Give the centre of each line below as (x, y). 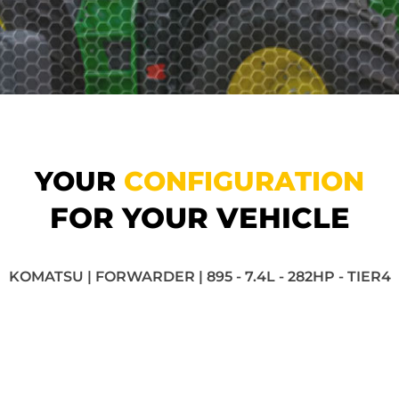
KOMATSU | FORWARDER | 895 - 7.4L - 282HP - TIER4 (199, 277)
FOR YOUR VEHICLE (199, 218)
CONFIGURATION (244, 181)
